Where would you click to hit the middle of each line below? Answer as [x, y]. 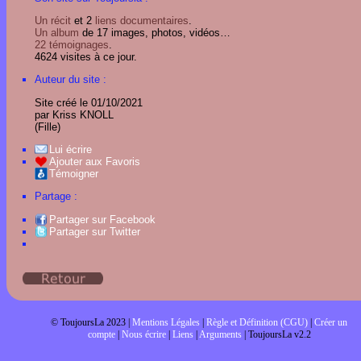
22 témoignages [72, 44]
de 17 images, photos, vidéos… [155, 32]
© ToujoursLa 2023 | [91, 322]
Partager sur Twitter [95, 231]
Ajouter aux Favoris [95, 161]
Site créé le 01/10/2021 [89, 102]
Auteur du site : [71, 80]
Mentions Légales [166, 322]
